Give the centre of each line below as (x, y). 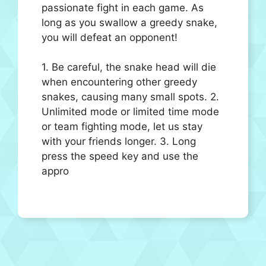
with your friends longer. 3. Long (119, 141)
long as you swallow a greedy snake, (129, 22)
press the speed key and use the (120, 156)
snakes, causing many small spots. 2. (130, 97)
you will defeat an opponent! (110, 37)
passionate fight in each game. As (123, 7)
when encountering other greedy (119, 82)
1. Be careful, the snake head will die (129, 67)
